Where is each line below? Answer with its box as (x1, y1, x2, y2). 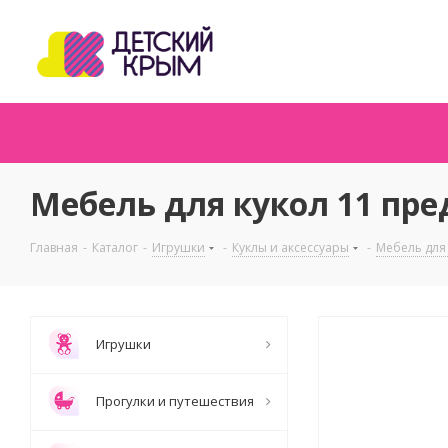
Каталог (92, 239, 138, 256)
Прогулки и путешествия (96, 392, 254, 410)
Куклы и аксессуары (232, 239, 349, 256)
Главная (30, 239, 78, 256)
